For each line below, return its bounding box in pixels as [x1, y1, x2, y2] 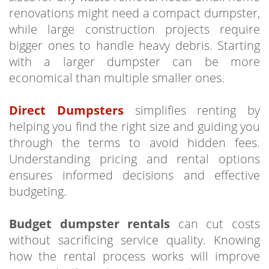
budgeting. [9, 183, 67, 199]
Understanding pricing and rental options [9, 150, 260, 167]
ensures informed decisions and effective [9, 166, 260, 183]
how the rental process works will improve [9, 247, 260, 264]
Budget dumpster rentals [9, 215, 171, 232]
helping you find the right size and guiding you [9, 118, 260, 134]
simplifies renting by [123, 101, 260, 118]
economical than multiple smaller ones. [9, 69, 225, 86]
